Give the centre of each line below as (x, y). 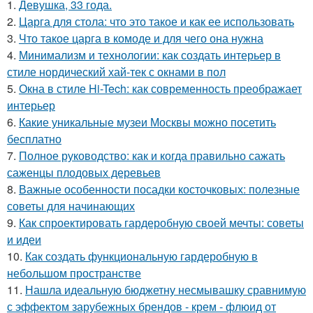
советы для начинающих (71, 206)
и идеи (24, 239)
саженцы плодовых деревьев (84, 172)
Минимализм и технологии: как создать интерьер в (150, 55)
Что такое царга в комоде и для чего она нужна (141, 38)
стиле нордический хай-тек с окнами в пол (116, 72)
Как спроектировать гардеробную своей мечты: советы (161, 223)
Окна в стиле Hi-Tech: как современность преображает (160, 88)
